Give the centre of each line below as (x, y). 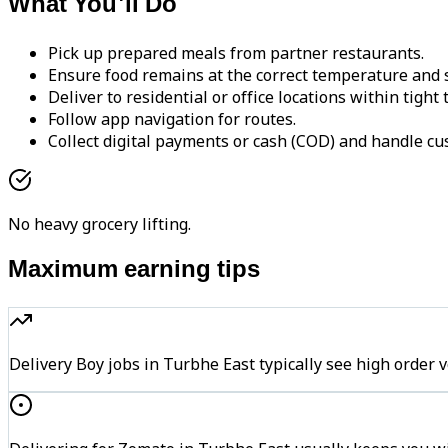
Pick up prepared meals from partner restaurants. (236, 52)
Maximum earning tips (134, 270)
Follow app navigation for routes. (172, 118)
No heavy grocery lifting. (99, 223)
